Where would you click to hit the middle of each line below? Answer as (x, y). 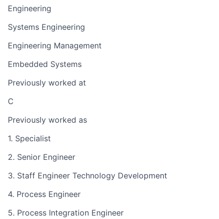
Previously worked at (47, 82)
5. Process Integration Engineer (66, 212)
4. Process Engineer (44, 194)
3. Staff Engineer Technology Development (88, 175)
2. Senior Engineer (42, 157)
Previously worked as (47, 120)
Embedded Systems (45, 64)
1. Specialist (29, 138)
